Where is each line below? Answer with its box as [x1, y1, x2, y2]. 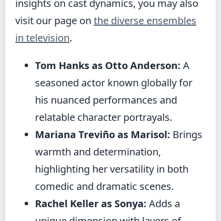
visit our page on [15, 14, 94, 27]
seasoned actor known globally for [35, 76, 192, 89]
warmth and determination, [35, 145, 161, 158]
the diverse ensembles [94, 14, 196, 27]
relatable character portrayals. [35, 110, 172, 124]
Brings [170, 128, 202, 141]
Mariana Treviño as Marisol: [35, 128, 170, 141]
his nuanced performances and [35, 93, 177, 107]
